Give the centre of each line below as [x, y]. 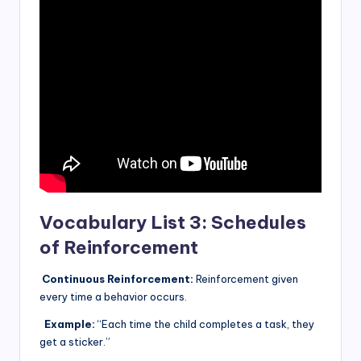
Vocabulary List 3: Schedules [173, 223]
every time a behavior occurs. [113, 297]
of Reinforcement [119, 248]
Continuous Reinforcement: [116, 279]
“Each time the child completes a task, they [206, 324]
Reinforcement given [246, 279]
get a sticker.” [75, 342]
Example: [68, 324]
